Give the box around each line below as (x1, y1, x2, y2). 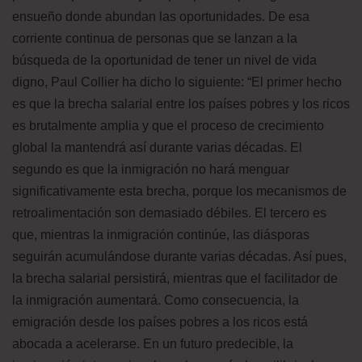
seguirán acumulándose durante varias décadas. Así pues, (12, 249, 347, 263)
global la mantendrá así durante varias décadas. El (12, 140, 302, 154)
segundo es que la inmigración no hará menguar (12, 162, 289, 176)
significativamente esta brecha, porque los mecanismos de (12, 183, 347, 198)
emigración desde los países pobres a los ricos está (12, 314, 308, 329)
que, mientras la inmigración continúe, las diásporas (12, 227, 309, 242)
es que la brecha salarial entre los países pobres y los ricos (12, 96, 350, 111)
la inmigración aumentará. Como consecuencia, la (12, 293, 299, 307)
